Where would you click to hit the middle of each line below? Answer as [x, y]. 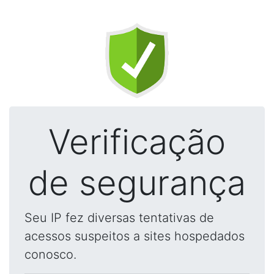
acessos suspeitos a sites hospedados [135, 236]
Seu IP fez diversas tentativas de [119, 218]
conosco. [50, 254]
